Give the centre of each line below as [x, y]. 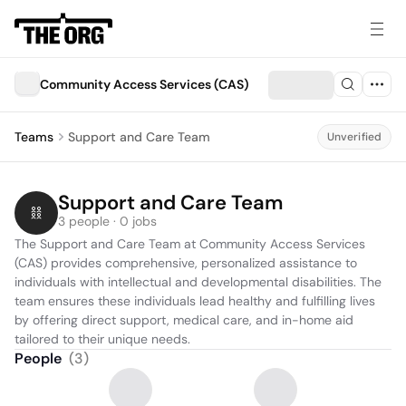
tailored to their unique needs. [102, 339]
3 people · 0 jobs [107, 221]
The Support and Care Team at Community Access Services [190, 244]
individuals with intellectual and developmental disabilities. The [198, 282]
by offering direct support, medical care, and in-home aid [184, 320]
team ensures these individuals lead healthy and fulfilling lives [195, 301]
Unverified [354, 137]
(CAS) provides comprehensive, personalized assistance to [186, 263]
